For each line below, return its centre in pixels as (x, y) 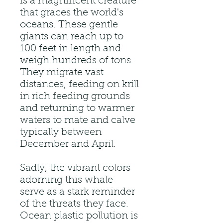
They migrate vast (62, 72)
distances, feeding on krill (79, 84)
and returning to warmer (77, 108)
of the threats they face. (74, 204)
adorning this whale (66, 180)
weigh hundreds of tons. (77, 60)
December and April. (68, 144)
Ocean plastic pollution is (79, 216)
